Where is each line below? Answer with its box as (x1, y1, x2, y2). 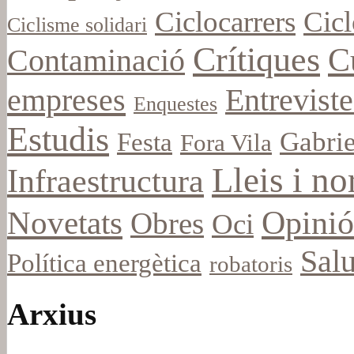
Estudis (7, 120, 109, 159)
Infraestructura (7, 163, 204, 200)
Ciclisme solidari (7, 13, 147, 37)
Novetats (7, 205, 122, 242)
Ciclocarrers (155, 6, 296, 39)
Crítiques (193, 40, 320, 80)
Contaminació (7, 43, 185, 79)
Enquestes (134, 92, 217, 116)
